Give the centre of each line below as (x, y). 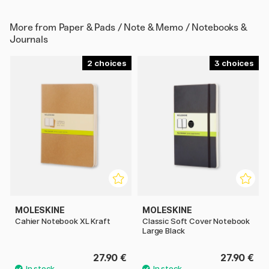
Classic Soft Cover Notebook (196, 221)
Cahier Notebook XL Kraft (63, 221)
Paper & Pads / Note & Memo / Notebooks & (153, 28)
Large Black (164, 230)
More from (34, 28)
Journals (29, 40)
